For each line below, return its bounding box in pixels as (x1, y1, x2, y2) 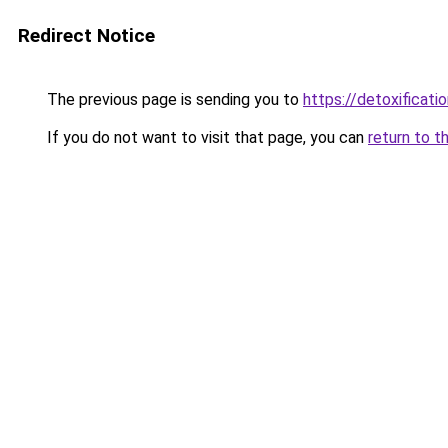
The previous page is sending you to (43, 90, 303, 109)
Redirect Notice (18, 24, 155, 47)
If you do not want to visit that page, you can (43, 128, 368, 147)
